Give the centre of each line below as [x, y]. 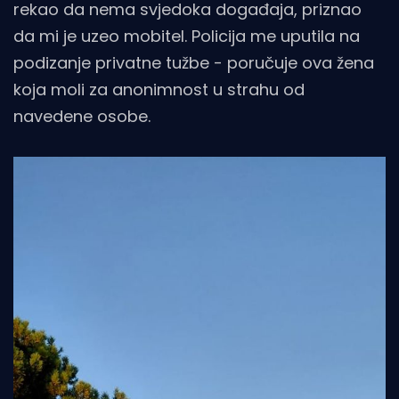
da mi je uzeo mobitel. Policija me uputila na [187, 37]
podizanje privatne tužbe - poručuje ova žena [194, 63]
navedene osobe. [82, 117]
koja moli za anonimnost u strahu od [159, 90]
